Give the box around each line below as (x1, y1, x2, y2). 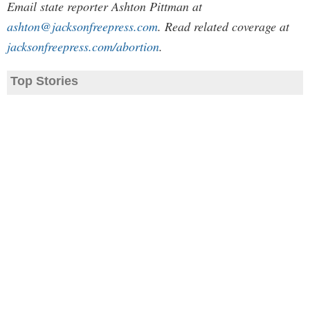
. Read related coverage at (158, 18, 289, 35)
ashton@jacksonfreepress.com (7, 18, 158, 35)
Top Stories (10, 74, 78, 88)
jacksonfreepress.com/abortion (7, 38, 159, 55)
